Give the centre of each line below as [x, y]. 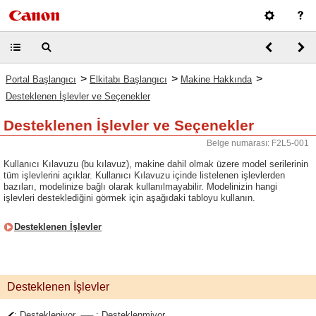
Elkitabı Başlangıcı [128, 79]
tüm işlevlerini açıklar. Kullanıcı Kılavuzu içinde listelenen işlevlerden [144, 175]
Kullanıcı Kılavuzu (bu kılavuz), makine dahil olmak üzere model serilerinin [156, 164]
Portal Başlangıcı [41, 79]
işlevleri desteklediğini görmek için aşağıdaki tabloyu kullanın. [129, 198]
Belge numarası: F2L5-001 [258, 143]
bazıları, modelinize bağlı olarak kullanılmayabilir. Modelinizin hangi [140, 187]
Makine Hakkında [216, 79]
